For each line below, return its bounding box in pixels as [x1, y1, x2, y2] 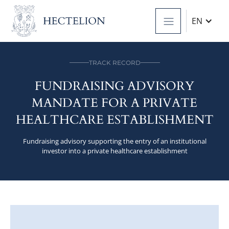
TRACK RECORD [88, 58, 141, 66]
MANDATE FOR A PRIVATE [32, 94, 197, 111]
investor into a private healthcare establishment [41, 146, 188, 155]
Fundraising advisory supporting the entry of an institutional [22, 136, 207, 146]
